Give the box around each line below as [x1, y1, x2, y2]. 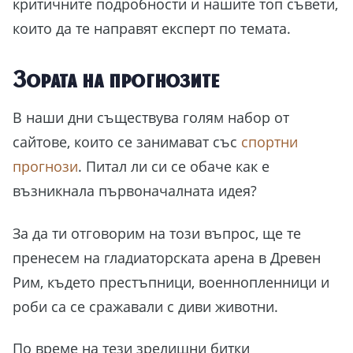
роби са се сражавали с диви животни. [13, 296, 278, 316]
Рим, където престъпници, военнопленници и [13, 272, 329, 292]
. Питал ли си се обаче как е [78, 157, 269, 176]
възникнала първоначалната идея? [13, 181, 257, 201]
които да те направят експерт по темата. [13, 18, 291, 38]
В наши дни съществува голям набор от [13, 108, 289, 128]
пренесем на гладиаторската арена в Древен [13, 247, 321, 267]
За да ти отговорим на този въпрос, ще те [13, 223, 301, 243]
